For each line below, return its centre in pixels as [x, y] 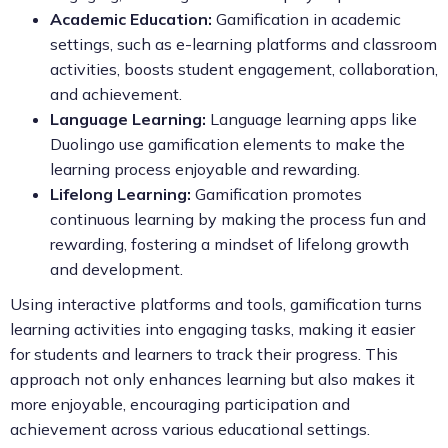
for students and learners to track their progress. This [204, 353]
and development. [116, 268]
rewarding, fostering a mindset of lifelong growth [229, 243]
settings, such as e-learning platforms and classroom [243, 43]
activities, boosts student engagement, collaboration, [244, 68]
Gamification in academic [306, 18]
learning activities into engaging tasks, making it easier [212, 328]
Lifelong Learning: [120, 193]
